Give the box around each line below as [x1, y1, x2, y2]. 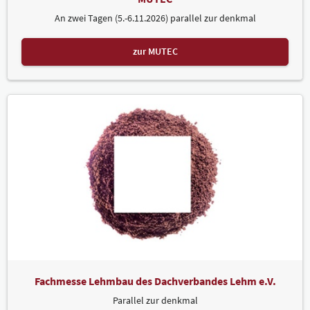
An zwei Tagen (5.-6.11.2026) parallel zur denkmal [54, 11, 256, 24]
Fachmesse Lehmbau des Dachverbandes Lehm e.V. [34, 274, 276, 289]
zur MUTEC [132, 45, 178, 58]
